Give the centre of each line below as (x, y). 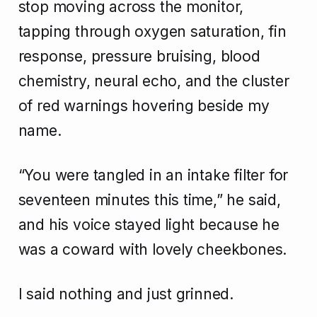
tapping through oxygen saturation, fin (152, 32)
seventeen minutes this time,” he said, (149, 200)
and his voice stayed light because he (149, 225)
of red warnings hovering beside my (144, 106)
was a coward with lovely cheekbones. (152, 250)
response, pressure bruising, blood (139, 57)
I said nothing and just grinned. (126, 294)
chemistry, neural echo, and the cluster (154, 81)
